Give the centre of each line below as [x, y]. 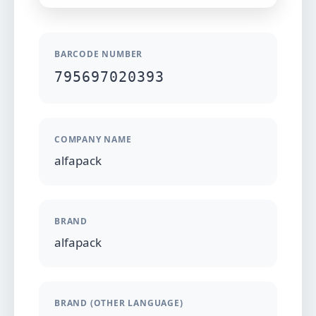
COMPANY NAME [93, 139]
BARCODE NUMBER [99, 54]
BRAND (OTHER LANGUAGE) [119, 303]
